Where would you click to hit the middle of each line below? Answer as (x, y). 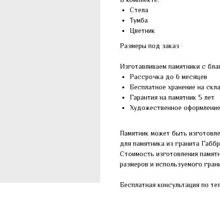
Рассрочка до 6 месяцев (168, 77)
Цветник (142, 30)
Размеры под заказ (150, 46)
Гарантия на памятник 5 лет (172, 97)
